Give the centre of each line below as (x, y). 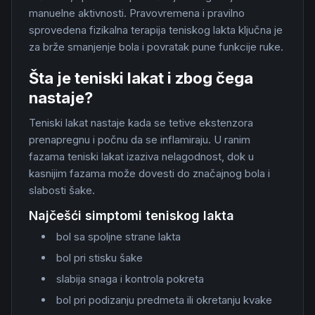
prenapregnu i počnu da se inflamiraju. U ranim (140, 140)
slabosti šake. (62, 190)
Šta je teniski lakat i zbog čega (141, 78)
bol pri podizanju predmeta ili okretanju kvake (164, 300)
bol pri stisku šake (99, 258)
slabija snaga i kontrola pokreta (130, 279)
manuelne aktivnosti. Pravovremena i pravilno (137, 13)
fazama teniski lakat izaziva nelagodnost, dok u (141, 156)
